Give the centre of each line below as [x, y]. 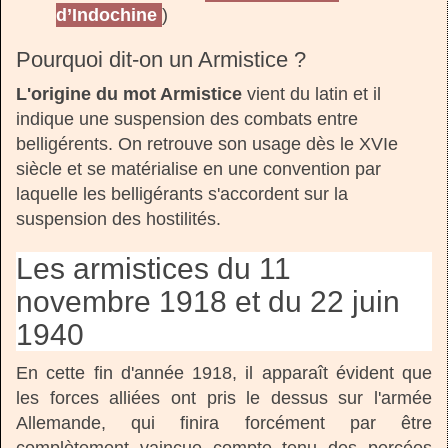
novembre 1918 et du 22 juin [208, 301]
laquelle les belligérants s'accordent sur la [182, 193]
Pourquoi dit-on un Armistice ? [161, 59]
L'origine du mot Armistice [129, 93]
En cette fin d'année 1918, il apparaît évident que [224, 372]
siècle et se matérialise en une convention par [198, 168]
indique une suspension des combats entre [187, 118]
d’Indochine [106, 14]
